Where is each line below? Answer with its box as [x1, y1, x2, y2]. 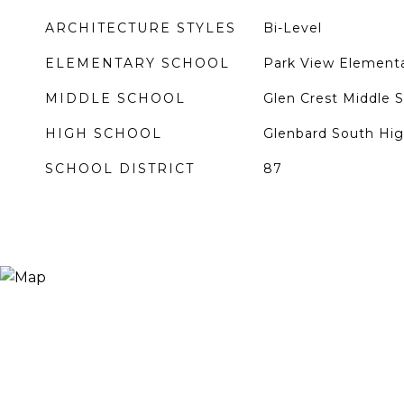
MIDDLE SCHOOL [45, 90, 186, 106]
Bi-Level [262, 20, 322, 36]
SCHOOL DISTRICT [45, 161, 195, 177]
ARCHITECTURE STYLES [45, 20, 236, 36]
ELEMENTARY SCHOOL [45, 55, 230, 71]
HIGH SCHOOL [45, 125, 162, 142]
